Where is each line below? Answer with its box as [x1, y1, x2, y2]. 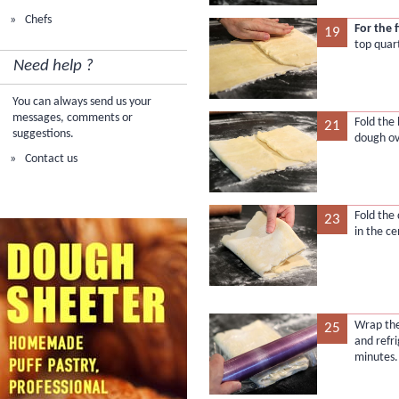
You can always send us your [12, 94, 151, 109]
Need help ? [13, 58, 94, 76]
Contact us [22, 152, 78, 167]
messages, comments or [12, 110, 133, 125]
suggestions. [12, 126, 74, 141]
